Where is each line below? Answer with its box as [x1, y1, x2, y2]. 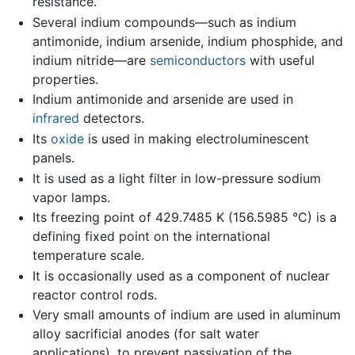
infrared [32, 110, 79, 127]
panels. [32, 150, 74, 166]
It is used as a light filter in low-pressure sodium [32, 170, 321, 186]
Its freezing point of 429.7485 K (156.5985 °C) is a [32, 209, 337, 226]
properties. [32, 71, 98, 87]
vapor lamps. [32, 189, 110, 205]
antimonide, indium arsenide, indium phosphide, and [32, 32, 343, 49]
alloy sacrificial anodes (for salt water [32, 326, 259, 342]
